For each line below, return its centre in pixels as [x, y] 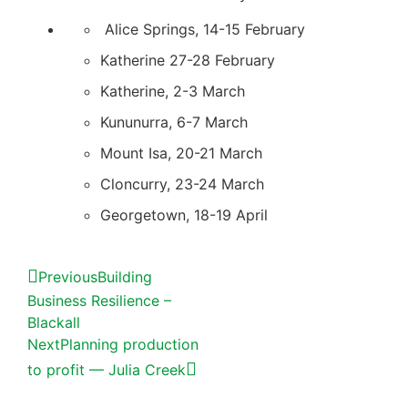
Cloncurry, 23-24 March [182, 184]
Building [125, 276]
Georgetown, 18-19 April [184, 214]
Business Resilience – [99, 300]
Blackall [54, 322]
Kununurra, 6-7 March [174, 122]
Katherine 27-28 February [188, 60]
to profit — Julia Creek [107, 369]
